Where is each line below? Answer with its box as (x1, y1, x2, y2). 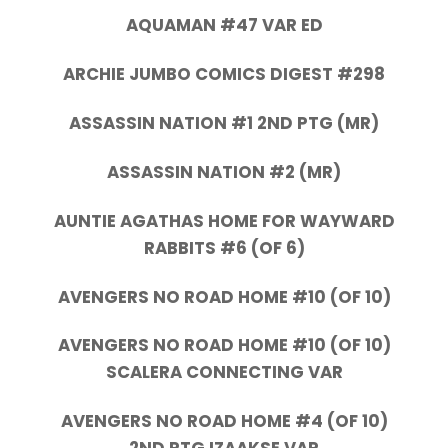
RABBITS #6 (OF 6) (143, 235, 305, 260)
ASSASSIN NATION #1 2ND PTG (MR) (69, 111, 379, 136)
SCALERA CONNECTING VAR (105, 360, 343, 385)
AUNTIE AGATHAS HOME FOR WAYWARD (53, 208, 395, 233)
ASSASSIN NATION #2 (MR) (107, 159, 341, 184)
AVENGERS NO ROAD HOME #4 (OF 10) (60, 409, 388, 434)
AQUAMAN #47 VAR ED (125, 13, 323, 38)
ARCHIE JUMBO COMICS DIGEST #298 (63, 62, 385, 87)
